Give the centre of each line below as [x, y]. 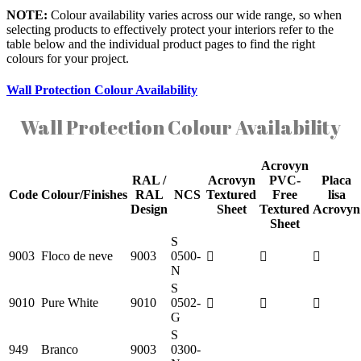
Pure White [70, 303]
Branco [60, 350]
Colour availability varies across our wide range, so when [196, 15]
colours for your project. [68, 58]
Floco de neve [77, 256]
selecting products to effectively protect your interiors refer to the [170, 29]
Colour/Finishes [84, 195]
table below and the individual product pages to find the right [161, 44]
